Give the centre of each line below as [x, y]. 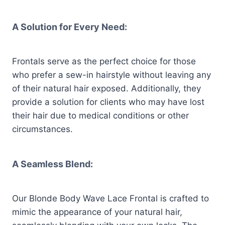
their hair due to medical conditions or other [100, 116]
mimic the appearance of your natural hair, [97, 212]
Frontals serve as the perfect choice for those [104, 62]
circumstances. [42, 129]
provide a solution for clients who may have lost [108, 102]
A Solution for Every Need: [70, 27]
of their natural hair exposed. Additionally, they [106, 89]
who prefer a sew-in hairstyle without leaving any [111, 75]
